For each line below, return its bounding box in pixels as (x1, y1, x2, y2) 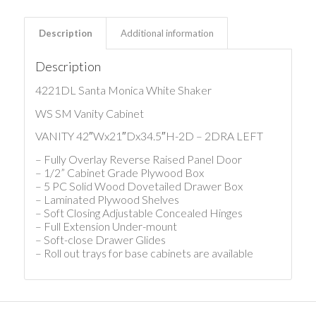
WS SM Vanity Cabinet (35, 106, 144, 120)
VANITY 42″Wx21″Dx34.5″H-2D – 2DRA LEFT (35, 129, 263, 143)
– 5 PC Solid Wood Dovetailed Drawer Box (35, 178, 243, 193)
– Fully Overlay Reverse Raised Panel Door (35, 152, 242, 166)
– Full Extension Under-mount (35, 219, 177, 233)
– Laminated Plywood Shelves (35, 192, 179, 206)
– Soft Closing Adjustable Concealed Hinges (35, 205, 243, 219)
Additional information (120, 28, 214, 39)
